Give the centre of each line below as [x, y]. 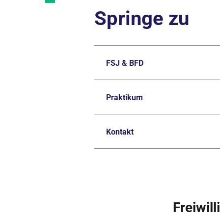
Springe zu [142, 18]
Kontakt [120, 132]
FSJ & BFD [125, 63]
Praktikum [124, 97]
